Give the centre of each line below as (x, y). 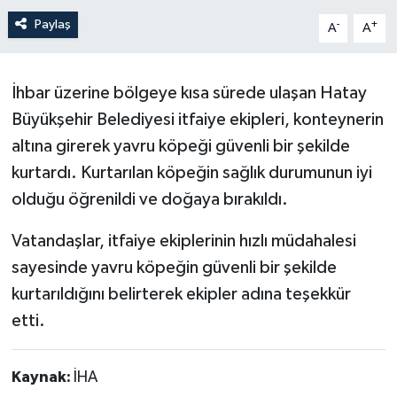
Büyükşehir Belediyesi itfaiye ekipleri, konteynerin (197, 119)
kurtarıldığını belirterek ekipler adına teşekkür (181, 294)
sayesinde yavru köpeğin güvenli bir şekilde (174, 267)
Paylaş (52, 24)
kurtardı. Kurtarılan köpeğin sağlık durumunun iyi (191, 172)
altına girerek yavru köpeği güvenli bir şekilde (180, 146)
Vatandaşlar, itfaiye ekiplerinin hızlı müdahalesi (183, 241)
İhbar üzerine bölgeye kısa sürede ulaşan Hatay (189, 93)
